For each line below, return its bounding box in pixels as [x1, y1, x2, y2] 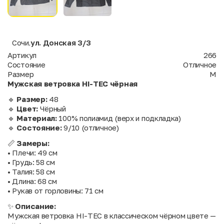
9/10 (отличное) [61, 123, 119, 132]
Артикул [7, 50, 36, 60]
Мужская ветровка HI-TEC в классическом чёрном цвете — [7, 211, 216, 220]
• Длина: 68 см [7, 176, 57, 186]
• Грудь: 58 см [7, 157, 55, 167]
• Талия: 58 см [7, 167, 55, 176]
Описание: [15, 201, 56, 211]
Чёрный [37, 104, 66, 113]
